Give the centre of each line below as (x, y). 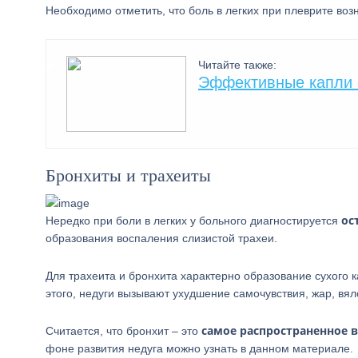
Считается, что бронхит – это (123, 331)
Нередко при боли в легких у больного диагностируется (193, 221)
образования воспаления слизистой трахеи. (161, 238)
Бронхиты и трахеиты (128, 175)
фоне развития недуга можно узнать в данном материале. (199, 348)
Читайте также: (237, 65)
